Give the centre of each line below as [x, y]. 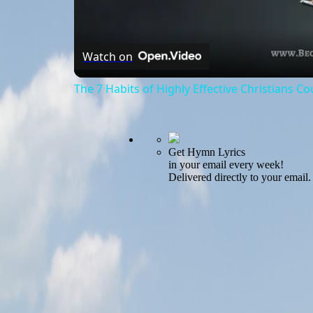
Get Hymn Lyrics [206, 152]
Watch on [108, 57]
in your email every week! [226, 165]
